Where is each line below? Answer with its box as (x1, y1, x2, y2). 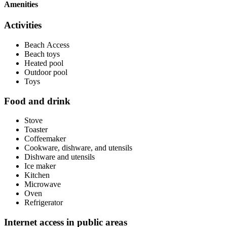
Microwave (24, 180, 61, 189)
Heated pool (24, 58, 63, 67)
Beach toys (24, 49, 60, 58)
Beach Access (24, 40, 69, 49)
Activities (4, 20, 42, 31)
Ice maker (24, 162, 56, 171)
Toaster (24, 125, 48, 134)
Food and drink (4, 95, 70, 106)
